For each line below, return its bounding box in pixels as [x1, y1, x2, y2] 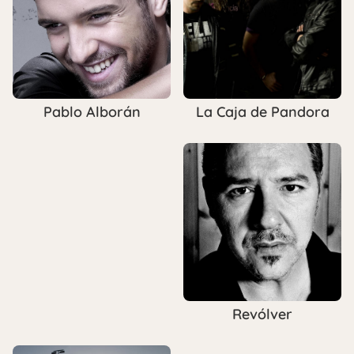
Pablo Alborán [43, 102, 141, 121]
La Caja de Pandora [195, 102, 330, 121]
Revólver [232, 304, 292, 323]
